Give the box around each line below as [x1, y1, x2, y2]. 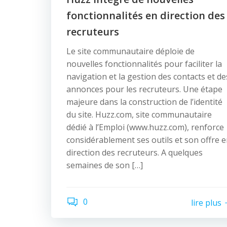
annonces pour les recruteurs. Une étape [66, 84, 222, 95]
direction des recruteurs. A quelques [66, 147, 203, 158]
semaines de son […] [66, 160, 143, 171]
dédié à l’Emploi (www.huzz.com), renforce [66, 122, 224, 133]
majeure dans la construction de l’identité [66, 96, 222, 107]
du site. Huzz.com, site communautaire [66, 109, 212, 120]
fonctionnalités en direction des [66, 9, 225, 22]
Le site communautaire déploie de [66, 46, 195, 57]
